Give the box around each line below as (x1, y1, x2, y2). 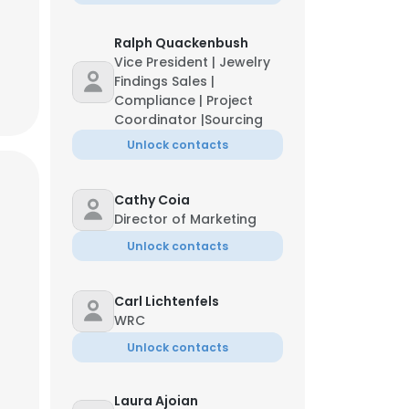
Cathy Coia (114, 191, 190, 209)
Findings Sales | (114, 72, 215, 90)
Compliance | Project (114, 91, 253, 110)
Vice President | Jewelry (114, 53, 270, 71)
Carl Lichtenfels (114, 292, 219, 310)
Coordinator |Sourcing (114, 110, 263, 129)
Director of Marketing (114, 210, 257, 228)
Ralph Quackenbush (114, 34, 248, 52)
